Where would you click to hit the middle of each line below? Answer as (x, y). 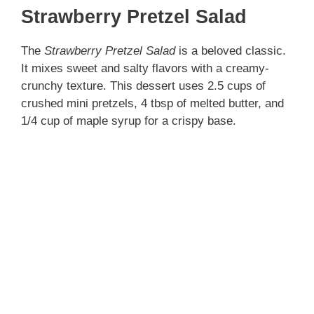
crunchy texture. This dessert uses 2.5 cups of (143, 86)
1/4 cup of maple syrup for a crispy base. (129, 121)
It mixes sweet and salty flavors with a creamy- (145, 68)
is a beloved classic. (231, 50)
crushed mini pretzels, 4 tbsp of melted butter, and (152, 103)
